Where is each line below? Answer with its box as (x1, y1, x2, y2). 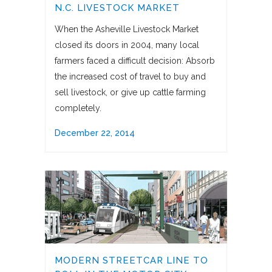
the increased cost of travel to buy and (55, 72, 206, 82)
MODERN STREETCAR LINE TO (55, 255, 208, 267)
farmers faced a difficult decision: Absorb (55, 56, 215, 66)
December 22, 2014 (55, 128, 135, 138)
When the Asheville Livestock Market (55, 24, 199, 35)
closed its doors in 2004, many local (55, 40, 199, 50)
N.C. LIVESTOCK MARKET (55, 2, 180, 14)
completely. (55, 103, 101, 114)
